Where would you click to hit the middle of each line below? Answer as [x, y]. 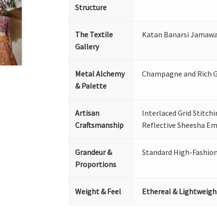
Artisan [87, 113]
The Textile [94, 34]
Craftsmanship [100, 125]
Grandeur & [94, 152]
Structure [91, 7]
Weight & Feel [98, 191]
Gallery [87, 46]
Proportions [96, 164]
